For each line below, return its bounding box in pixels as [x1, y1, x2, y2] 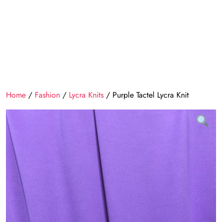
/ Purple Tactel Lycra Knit [104, 89, 189, 101]
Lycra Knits [69, 89, 104, 101]
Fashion [35, 89, 60, 101]
